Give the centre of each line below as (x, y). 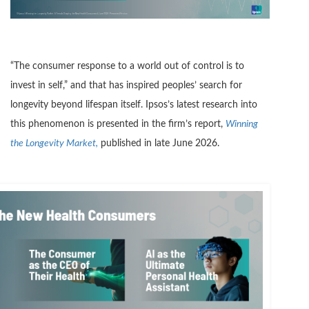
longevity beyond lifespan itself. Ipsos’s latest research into (134, 105)
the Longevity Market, (54, 144)
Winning (242, 124)
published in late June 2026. (159, 144)
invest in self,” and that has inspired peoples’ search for (126, 86)
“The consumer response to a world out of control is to (127, 67)
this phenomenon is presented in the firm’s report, (118, 124)
